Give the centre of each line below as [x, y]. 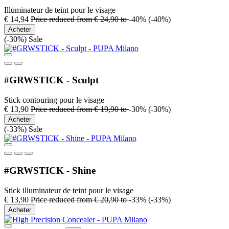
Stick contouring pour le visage [54, 100]
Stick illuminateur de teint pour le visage [69, 190]
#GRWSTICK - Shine [50, 170]
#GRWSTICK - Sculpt [51, 80]
